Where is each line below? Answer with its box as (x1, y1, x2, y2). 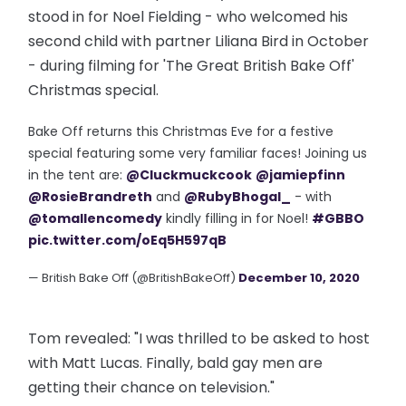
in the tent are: (28, 166, 127, 184)
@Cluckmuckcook (126, 166, 253, 184)
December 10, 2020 (238, 269, 361, 286)
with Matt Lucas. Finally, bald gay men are (28, 353, 324, 373)
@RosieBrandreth (28, 188, 153, 206)
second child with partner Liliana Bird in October (28, 31, 370, 52)
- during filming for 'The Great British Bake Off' (28, 55, 355, 76)
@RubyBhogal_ (184, 188, 292, 206)
